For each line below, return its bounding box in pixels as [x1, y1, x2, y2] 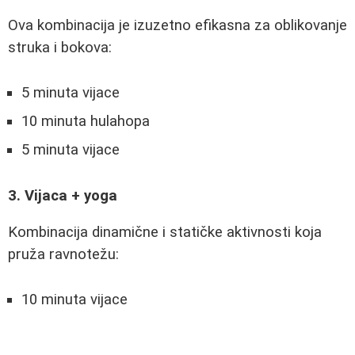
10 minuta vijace [21, 290, 128, 308]
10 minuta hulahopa [21, 112, 150, 130]
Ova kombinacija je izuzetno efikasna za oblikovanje [8, 17, 347, 35]
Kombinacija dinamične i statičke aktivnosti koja [8, 223, 322, 242]
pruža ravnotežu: [8, 246, 119, 264]
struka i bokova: [8, 39, 112, 57]
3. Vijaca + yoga [8, 186, 117, 204]
